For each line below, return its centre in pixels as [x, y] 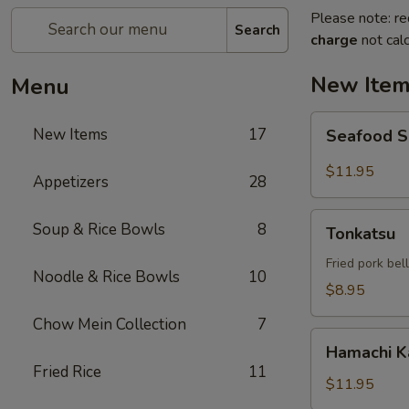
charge [334, 40]
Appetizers [71, 182]
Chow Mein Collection [110, 325]
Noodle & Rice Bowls [106, 277]
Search [257, 30]
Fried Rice [67, 372]
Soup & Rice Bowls [99, 230]
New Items [70, 135]
